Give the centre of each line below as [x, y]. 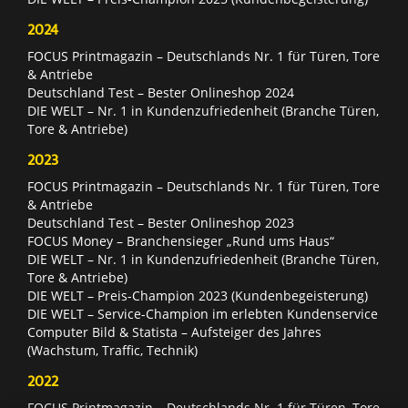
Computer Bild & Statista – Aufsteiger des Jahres [174, 331]
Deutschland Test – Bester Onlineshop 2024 [161, 92]
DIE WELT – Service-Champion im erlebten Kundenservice [203, 313]
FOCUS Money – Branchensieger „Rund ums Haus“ [181, 240]
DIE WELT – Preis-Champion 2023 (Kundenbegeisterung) [198, 295]
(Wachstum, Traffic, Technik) [112, 350]
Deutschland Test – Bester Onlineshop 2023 [161, 222]
